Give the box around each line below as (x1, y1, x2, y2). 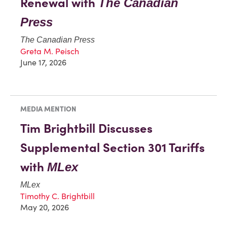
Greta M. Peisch (20, 46, 79, 57)
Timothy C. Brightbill (20, 191, 95, 202)
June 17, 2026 (20, 57, 66, 68)
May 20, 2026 (20, 202, 69, 213)
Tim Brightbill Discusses (20, 121, 153, 137)
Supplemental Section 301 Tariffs (20, 140, 205, 156)
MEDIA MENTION (20, 104, 77, 114)
